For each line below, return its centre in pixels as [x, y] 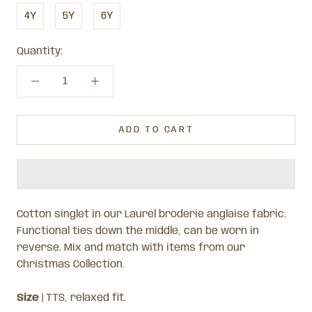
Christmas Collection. [72, 264]
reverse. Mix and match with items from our [131, 248]
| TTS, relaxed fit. [83, 298]
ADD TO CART [156, 130]
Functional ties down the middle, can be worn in [138, 231]
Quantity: [40, 51]
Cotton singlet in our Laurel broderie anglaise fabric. [151, 214]
